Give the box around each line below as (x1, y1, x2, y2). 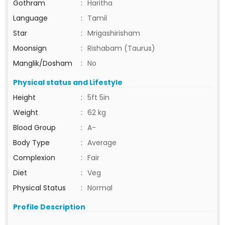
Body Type (13, 138, 50, 148)
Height (13, 92, 36, 102)
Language (13, 13, 48, 23)
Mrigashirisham (87, 28, 140, 38)
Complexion (13, 153, 55, 163)
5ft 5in (87, 92, 109, 102)
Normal (87, 183, 113, 193)
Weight (13, 107, 38, 118)
